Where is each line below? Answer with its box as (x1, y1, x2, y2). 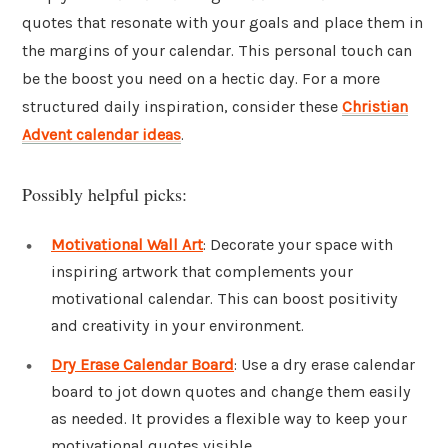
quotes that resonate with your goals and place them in (22, 13, 423, 33)
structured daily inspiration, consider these (22, 97, 342, 117)
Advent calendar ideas (22, 125, 181, 145)
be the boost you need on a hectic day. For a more (22, 69, 380, 89)
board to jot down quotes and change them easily (51, 382, 411, 402)
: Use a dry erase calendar (234, 355, 415, 375)
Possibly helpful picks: (22, 181, 187, 206)
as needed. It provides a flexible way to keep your (51, 409, 407, 429)
